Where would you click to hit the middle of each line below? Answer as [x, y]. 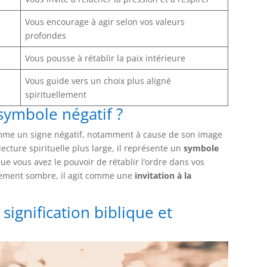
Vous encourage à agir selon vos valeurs [105, 21]
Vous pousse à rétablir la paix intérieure [105, 58]
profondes [46, 35]
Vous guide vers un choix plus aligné [98, 80]
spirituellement [56, 94]
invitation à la [163, 175]
